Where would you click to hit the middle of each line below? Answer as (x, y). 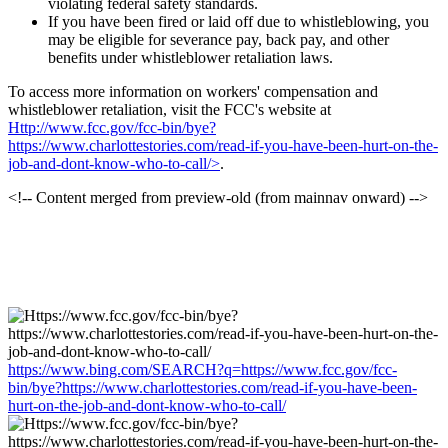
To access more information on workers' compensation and (193, 91)
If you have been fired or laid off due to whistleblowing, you (238, 21)
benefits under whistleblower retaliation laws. (190, 57)
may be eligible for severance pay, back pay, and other (218, 39)
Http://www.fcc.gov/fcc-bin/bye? (112, 127)
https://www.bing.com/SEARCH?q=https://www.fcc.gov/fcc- (202, 369)
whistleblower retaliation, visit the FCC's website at (169, 109)
